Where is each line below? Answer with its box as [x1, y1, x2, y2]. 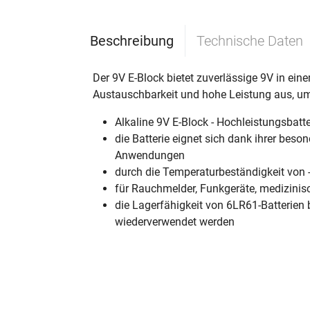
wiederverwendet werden [115, 215, 235, 228]
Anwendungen [115, 149, 185, 162]
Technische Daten [197, 33, 303, 49]
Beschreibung [90, 33, 174, 49]
